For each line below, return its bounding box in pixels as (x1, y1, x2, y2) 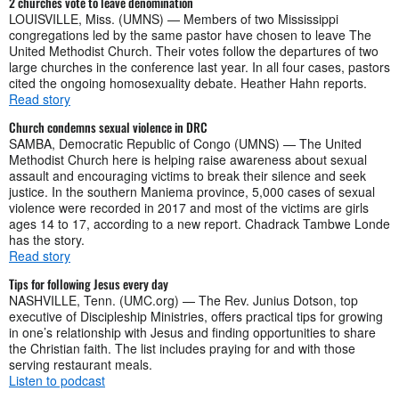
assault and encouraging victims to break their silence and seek (9, 166, 366, 184)
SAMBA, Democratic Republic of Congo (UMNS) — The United (9, 134, 362, 152)
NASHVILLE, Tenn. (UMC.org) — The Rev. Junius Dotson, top (9, 290, 358, 309)
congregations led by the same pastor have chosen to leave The (9, 25, 371, 44)
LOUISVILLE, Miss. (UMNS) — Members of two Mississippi (9, 9, 338, 28)
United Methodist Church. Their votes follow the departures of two (9, 41, 379, 60)
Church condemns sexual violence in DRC (9, 117, 208, 136)
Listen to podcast (9, 370, 105, 389)
